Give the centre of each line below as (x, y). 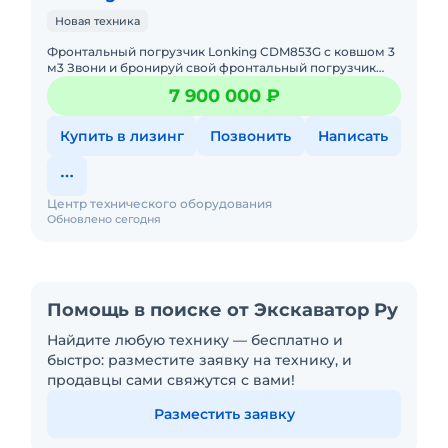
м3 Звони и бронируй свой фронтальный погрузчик (57, 67)
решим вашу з (92, 99)
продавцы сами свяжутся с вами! (171, 380)
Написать (352, 136)
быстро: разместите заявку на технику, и (199, 360)
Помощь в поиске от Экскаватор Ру (222, 310)
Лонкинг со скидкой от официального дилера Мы (194, 83)
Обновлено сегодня (104, 219)
